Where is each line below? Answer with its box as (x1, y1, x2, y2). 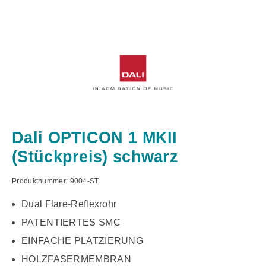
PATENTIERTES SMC (21, 217, 121, 228)
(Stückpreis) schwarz (12, 147, 179, 166)
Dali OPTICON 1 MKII (12, 128, 178, 147)
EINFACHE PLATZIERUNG (21, 236, 143, 246)
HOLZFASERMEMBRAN (21, 254, 131, 265)
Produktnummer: (12, 177, 70, 186)
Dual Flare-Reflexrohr (21, 199, 117, 210)
